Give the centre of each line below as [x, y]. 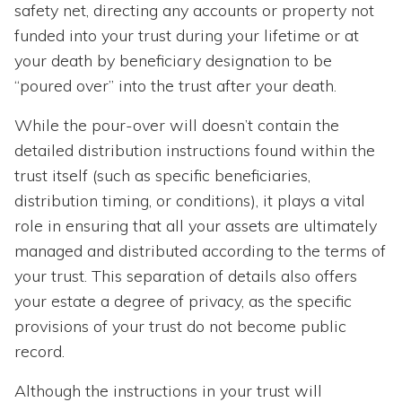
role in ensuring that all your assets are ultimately [196, 226]
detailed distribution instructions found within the [195, 151]
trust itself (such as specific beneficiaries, [162, 176]
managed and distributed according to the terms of [200, 251]
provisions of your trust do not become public [180, 327]
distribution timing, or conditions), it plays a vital [190, 201]
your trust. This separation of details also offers [186, 276]
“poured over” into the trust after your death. [175, 86]
